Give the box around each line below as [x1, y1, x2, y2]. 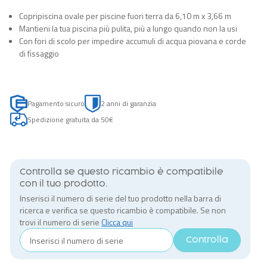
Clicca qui [101, 216, 133, 228]
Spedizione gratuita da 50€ [27, 113, 114, 125]
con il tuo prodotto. [20, 180, 108, 188]
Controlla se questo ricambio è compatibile [20, 168, 224, 176]
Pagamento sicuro [27, 98, 85, 109]
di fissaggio [19, 47, 60, 60]
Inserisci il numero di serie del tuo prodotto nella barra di [20, 192, 222, 204]
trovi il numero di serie [20, 216, 102, 228]
